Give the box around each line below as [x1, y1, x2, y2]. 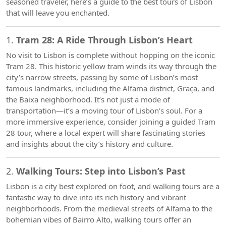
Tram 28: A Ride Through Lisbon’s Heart [16, 34, 193, 46]
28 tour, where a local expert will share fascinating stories [6, 128, 205, 138]
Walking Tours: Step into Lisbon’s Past [16, 165, 186, 177]
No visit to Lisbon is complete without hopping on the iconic [6, 50, 215, 60]
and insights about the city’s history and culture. [6, 139, 173, 149]
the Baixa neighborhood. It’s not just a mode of [6, 94, 170, 104]
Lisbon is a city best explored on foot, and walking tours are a [6, 181, 219, 191]
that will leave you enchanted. [6, 8, 109, 18]
